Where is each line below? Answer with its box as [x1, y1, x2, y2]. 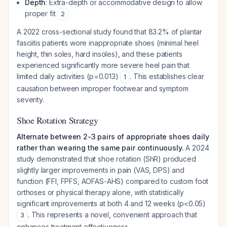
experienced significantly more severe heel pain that [17, 61, 190, 69]
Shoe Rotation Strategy [17, 114, 98, 126]
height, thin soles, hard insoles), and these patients [17, 50, 182, 58]
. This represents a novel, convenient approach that [27, 210, 197, 219]
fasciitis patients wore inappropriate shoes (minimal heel [17, 39, 199, 47]
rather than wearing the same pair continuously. [17, 143, 184, 152]
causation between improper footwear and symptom [17, 84, 188, 93]
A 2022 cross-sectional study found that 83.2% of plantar [17, 27, 203, 36]
